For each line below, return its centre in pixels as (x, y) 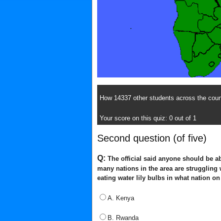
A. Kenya (121, 198)
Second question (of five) (152, 138)
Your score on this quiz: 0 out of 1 (148, 118)
